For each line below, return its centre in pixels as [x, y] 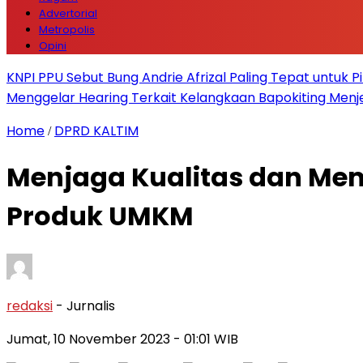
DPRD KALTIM [96, 131]
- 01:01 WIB [206, 339]
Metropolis [67, 30]
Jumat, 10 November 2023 [90, 339]
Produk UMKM [100, 216]
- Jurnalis [85, 305]
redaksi [30, 305]
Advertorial [68, 13]
